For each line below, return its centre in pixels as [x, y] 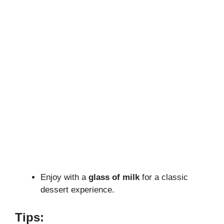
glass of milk [114, 177]
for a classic [164, 177]
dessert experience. [77, 189]
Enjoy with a [64, 177]
